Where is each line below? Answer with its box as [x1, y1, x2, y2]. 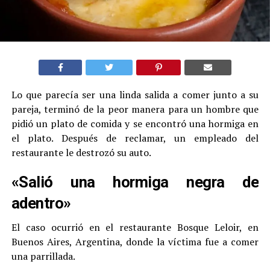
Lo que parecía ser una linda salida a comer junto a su [11, 87, 259, 101]
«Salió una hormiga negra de [11, 172, 259, 191]
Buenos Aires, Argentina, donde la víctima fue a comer [11, 234, 259, 248]
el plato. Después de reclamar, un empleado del [11, 131, 259, 145]
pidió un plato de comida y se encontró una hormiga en [11, 116, 259, 130]
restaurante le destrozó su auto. [11, 145, 151, 159]
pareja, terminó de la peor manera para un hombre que [11, 102, 259, 116]
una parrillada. [11, 249, 75, 263]
